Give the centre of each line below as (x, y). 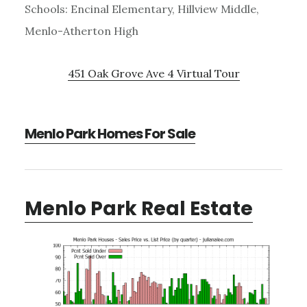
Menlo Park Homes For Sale (110, 133)
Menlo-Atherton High (81, 30)
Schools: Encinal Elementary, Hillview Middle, (142, 9)
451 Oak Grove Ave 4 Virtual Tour (153, 73)
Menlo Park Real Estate (138, 208)
